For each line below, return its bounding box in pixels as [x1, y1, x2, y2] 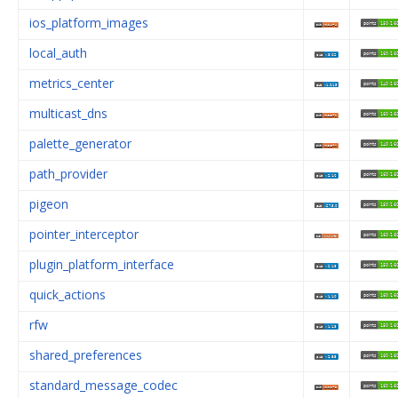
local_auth [29, 44, 87, 61]
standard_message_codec [29, 376, 178, 394]
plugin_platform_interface [29, 255, 174, 273]
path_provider [29, 164, 107, 182]
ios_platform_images [29, 13, 148, 31]
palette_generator [29, 134, 131, 152]
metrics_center [29, 74, 114, 92]
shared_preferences [29, 346, 142, 363]
